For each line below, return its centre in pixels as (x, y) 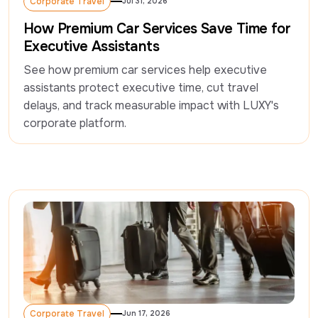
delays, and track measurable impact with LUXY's (151, 106)
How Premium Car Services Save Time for (157, 29)
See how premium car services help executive (145, 70)
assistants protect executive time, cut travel (141, 88)
